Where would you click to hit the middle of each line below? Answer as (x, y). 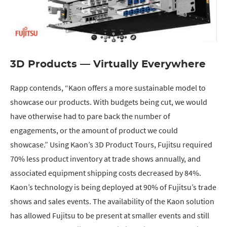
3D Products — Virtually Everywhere (108, 64)
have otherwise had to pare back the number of (90, 116)
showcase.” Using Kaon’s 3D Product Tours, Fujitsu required (111, 144)
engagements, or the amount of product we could (94, 130)
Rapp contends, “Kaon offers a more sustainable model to (108, 87)
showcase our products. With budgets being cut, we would (109, 102)
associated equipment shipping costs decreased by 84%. (106, 173)
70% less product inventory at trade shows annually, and (105, 158)
